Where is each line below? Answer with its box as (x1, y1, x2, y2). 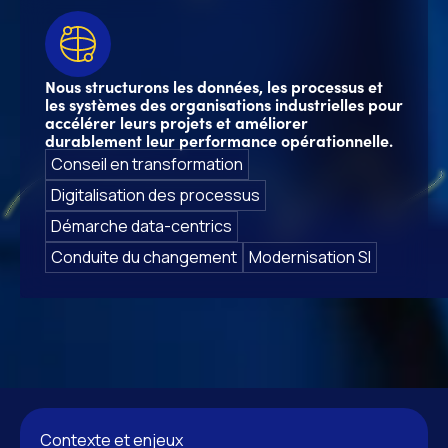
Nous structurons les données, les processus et (45, 75, 383, 98)
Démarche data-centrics (51, 215, 232, 238)
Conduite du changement (51, 246, 237, 269)
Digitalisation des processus (51, 184, 260, 207)
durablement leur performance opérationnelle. (45, 129, 393, 152)
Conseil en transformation (51, 153, 243, 176)
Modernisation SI (249, 246, 371, 269)
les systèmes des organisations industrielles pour (45, 93, 403, 116)
